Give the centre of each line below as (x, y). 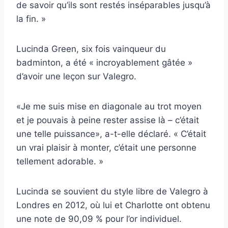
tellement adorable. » (60, 161)
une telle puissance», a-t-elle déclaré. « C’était (111, 134)
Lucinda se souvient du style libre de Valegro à (112, 191)
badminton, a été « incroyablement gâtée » (104, 62)
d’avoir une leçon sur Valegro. (76, 76)
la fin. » (31, 19)
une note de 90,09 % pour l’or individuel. (99, 219)
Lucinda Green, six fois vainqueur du (91, 49)
